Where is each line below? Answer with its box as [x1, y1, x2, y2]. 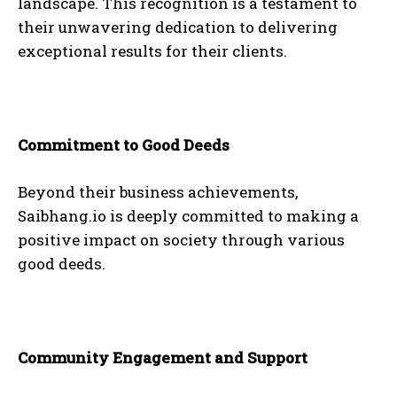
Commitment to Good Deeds [18, 135, 230, 156]
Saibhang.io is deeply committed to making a [18, 206, 359, 227]
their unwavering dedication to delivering [18, 17, 338, 38]
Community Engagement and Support [18, 347, 307, 369]
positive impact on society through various [18, 230, 345, 251]
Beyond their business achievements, [18, 182, 298, 203]
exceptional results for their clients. [18, 41, 287, 62]
